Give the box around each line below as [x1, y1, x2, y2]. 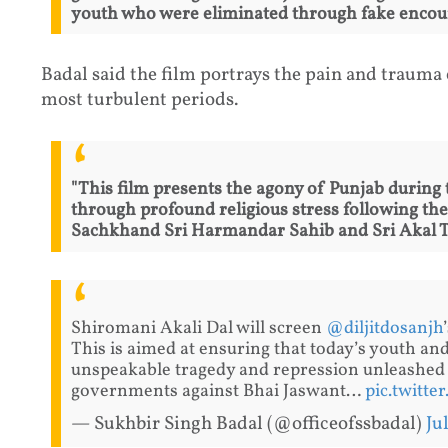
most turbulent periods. [40, 86, 238, 113]
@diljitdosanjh [325, 316, 443, 342]
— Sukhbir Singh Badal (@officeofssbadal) [70, 411, 426, 438]
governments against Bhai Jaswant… [70, 379, 365, 405]
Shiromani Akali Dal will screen [70, 316, 326, 342]
